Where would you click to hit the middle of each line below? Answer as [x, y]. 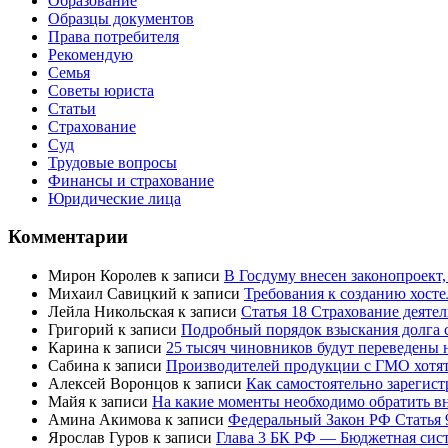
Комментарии [68, 237]
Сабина [73, 366]
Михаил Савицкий [112, 294]
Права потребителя [113, 36]
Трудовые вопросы [112, 162]
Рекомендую [90, 54]
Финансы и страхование [131, 180]
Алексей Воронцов [113, 384]
